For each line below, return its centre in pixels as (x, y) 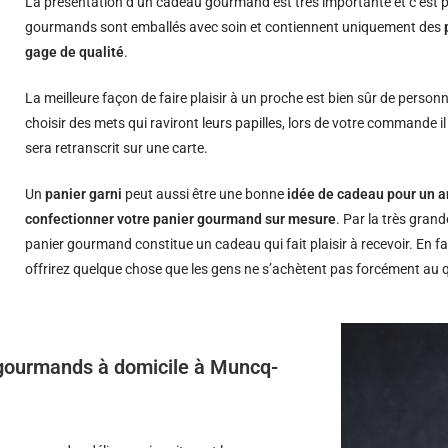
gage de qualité (75, 52)
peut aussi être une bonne (205, 194)
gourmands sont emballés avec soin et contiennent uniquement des (235, 27)
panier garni (84, 194)
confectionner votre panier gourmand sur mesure (181, 219)
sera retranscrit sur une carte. (117, 148)
